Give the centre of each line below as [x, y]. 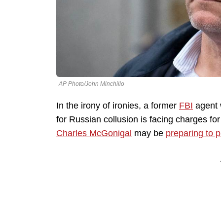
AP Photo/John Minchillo [92, 84]
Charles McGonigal [94, 133]
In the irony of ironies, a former [118, 106]
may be [149, 133]
